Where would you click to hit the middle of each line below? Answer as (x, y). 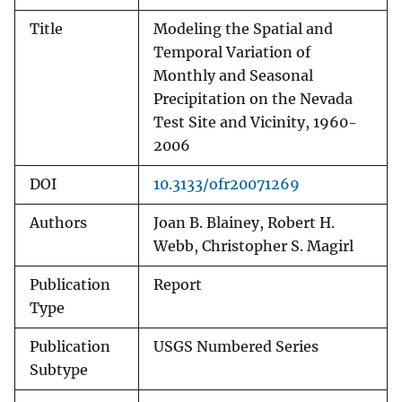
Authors (58, 223)
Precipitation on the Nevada (253, 100)
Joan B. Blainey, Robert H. (244, 223)
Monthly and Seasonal (233, 76)
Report (178, 285)
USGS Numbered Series (236, 347)
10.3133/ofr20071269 (227, 185)
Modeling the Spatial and (243, 30)
